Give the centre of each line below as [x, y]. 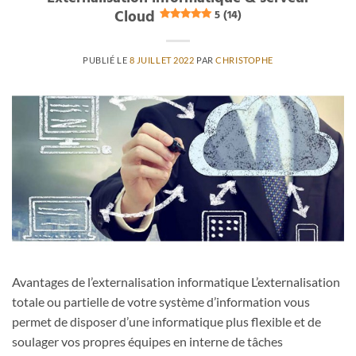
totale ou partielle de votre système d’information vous [161, 301]
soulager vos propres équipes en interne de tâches [147, 341]
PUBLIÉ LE [106, 60]
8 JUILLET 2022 [162, 60]
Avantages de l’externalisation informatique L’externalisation [176, 281]
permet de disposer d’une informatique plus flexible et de [166, 321]
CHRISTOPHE [244, 60]
